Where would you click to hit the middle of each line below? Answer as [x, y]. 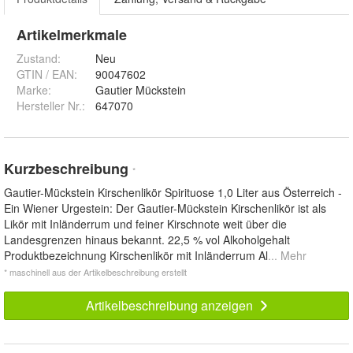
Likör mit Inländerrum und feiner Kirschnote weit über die [145, 223]
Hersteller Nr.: [51, 105]
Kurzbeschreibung [68, 168]
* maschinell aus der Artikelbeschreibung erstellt [95, 271]
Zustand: [39, 58]
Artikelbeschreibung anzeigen [171, 305]
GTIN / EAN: [47, 74]
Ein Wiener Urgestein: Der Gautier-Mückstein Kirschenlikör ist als [165, 208]
